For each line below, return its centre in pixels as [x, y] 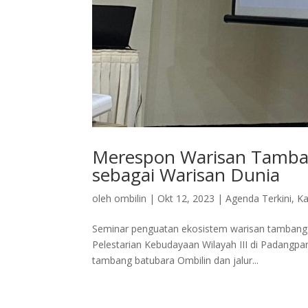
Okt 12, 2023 [186, 198]
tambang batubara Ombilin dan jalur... [176, 260]
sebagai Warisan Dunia [186, 174]
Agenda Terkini [259, 198]
